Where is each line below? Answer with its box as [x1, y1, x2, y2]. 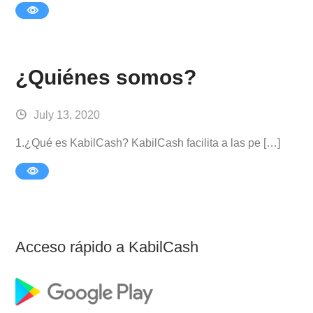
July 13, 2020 [34, 109, 101, 122]
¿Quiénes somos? [15, 65, 197, 89]
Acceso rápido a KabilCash [15, 238, 199, 256]
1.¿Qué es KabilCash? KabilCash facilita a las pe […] [15, 137, 281, 150]
